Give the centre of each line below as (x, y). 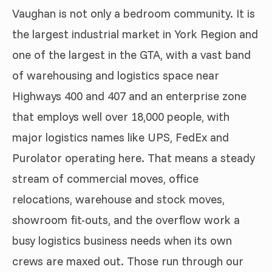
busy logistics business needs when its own (122, 241)
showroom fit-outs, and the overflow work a (126, 220)
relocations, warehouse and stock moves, (118, 199)
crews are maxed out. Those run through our (128, 261)
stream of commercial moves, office (105, 179)
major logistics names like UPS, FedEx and (121, 138)
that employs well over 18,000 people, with (121, 117)
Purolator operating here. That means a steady (134, 158)
